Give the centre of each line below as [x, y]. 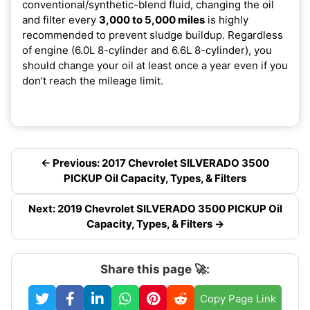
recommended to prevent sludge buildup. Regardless [153, 35]
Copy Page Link [238, 298]
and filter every [61, 19]
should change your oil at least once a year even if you [155, 65]
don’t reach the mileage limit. [93, 80]
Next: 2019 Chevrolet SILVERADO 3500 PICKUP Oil [155, 208]
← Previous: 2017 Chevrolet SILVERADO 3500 [155, 163]
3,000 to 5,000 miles [152, 19]
